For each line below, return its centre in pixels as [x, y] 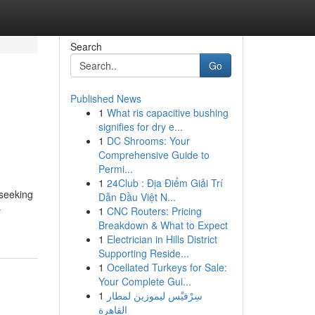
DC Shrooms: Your [148, 141]
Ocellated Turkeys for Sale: [167, 267]
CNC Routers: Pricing [154, 211]
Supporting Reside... [143, 253]
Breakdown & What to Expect [163, 225]
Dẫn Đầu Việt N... [137, 197]
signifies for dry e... [140, 127]
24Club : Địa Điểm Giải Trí [165, 183]
